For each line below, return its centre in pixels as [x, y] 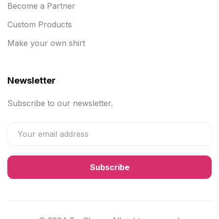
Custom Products [40, 25]
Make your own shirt [46, 43]
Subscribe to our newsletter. [60, 103]
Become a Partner [41, 6]
